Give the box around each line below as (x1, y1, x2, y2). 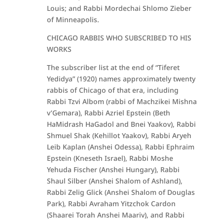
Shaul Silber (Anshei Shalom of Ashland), (46, 176, 183, 185)
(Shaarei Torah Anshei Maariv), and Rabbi (46, 210, 184, 220)
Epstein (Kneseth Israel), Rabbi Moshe (46, 153, 173, 163)
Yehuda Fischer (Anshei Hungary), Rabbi (46, 165, 180, 174)
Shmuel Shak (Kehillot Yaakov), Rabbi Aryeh (46, 131, 191, 140)
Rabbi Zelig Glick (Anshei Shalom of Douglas (46, 187, 195, 197)
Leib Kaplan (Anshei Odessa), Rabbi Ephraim (46, 142, 194, 151)
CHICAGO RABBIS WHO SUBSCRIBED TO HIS (46, 33, 191, 42)
